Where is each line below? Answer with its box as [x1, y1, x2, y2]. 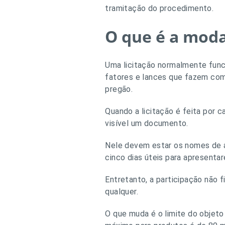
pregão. [105, 84, 133, 94]
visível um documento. [105, 119, 188, 128]
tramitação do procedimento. [105, 4, 214, 13]
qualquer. [105, 187, 139, 196]
